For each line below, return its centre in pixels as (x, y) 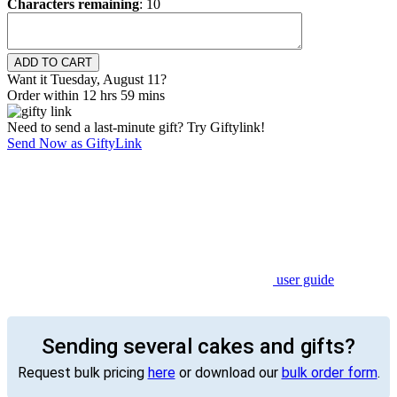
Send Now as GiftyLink (74, 144)
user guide (305, 280)
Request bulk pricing (82, 373)
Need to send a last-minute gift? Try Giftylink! (136, 128)
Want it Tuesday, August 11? (87, 80)
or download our (228, 373)
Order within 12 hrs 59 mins (86, 96)
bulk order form (329, 373)
